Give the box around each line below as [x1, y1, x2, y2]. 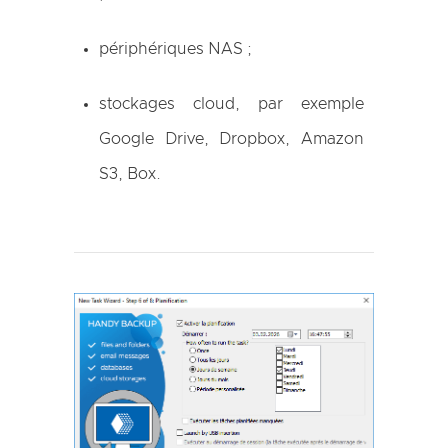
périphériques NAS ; [99, 40, 252, 57]
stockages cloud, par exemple [99, 95, 364, 112]
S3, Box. [99, 165, 161, 182]
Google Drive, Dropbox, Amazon [99, 130, 364, 147]
